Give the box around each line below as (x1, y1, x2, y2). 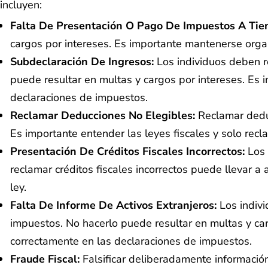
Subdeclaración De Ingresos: (10, 54, 157, 69)
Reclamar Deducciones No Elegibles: (10, 108, 198, 123)
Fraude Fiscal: (10, 251, 83, 266)
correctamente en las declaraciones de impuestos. (10, 233, 252, 248)
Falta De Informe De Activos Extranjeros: (10, 197, 217, 212)
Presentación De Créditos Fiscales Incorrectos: (10, 144, 245, 159)
